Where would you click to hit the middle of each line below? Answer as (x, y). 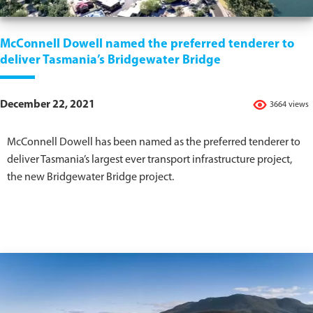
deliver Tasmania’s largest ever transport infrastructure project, (150, 160)
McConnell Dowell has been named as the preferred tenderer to (154, 143)
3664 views (289, 105)
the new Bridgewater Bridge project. (90, 178)
